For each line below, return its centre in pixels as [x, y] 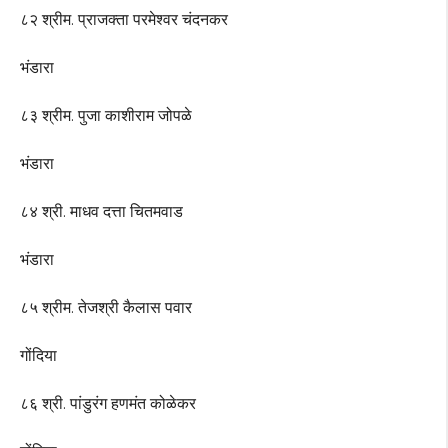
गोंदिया [38, 356]
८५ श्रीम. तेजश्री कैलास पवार [106, 308]
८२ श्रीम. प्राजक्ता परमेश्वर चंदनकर [124, 20]
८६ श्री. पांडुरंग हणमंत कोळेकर [108, 404]
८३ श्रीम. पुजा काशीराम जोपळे [106, 116]
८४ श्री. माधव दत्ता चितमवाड [101, 212]
